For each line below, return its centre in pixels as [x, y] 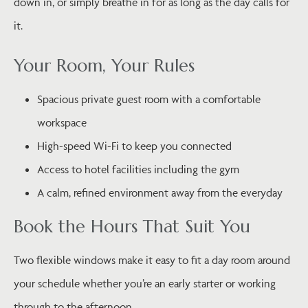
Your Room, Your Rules [104, 65]
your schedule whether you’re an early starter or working [145, 283]
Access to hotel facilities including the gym [138, 169]
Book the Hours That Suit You [132, 226]
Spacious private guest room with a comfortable [149, 99]
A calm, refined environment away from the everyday [160, 192]
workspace [62, 122]
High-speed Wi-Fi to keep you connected [134, 145]
